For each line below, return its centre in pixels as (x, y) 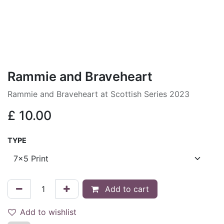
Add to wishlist (48, 212)
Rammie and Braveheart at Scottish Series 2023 (98, 94)
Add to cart (126, 189)
